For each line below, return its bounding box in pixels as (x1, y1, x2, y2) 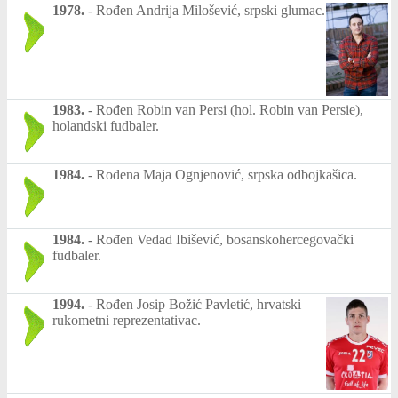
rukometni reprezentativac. (52, 312, 201, 328)
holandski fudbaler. (52, 117, 159, 133)
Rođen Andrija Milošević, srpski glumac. (96, 2, 325, 18)
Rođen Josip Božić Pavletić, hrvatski (96, 296, 301, 312)
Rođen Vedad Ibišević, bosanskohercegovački (96, 231, 354, 247)
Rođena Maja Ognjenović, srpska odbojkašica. (96, 166, 357, 182)
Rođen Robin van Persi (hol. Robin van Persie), (96, 101, 363, 117)
